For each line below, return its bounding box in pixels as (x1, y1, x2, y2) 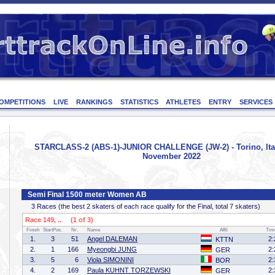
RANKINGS (76, 98, 112, 106)
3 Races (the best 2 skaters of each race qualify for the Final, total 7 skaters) (28, 203, 260, 210)
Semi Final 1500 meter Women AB (28, 190, 147, 199)
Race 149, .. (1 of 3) (23, 216, 93, 223)
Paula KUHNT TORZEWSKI (87, 266, 171, 274)
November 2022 (142, 152, 201, 161)
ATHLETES (166, 98, 201, 106)
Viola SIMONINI (87, 256, 134, 263)
